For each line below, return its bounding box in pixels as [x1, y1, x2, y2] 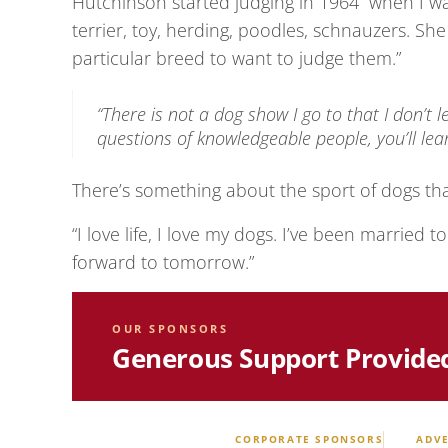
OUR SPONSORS [112, 321, 228, 337]
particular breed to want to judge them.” [72, 46, 401, 71]
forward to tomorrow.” [72, 250, 254, 275]
